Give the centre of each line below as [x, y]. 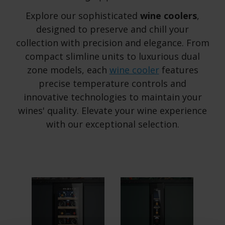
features [179, 70]
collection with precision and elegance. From [113, 43]
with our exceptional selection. [113, 124]
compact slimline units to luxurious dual [113, 57]
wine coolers [168, 16]
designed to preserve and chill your [113, 29]
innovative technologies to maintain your [113, 97]
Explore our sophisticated [83, 16]
